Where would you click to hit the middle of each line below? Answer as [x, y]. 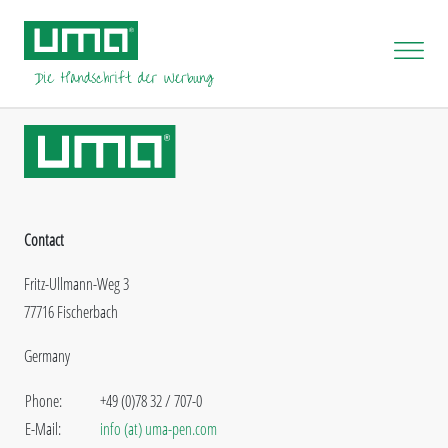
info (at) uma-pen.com [158, 428]
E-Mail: [43, 428]
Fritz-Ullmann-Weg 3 [76, 283]
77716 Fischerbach [71, 311]
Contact [44, 239]
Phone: [43, 400]
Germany [47, 355]
